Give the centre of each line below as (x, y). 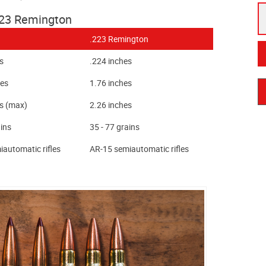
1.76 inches (111, 83)
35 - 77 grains (115, 127)
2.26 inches (111, 105)
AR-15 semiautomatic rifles (139, 149)
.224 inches (111, 61)
